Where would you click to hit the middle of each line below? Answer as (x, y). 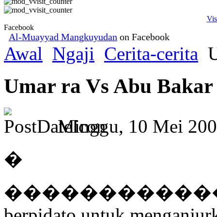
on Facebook (143, 37)
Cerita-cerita (151, 54)
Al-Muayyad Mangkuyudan (63, 37)
